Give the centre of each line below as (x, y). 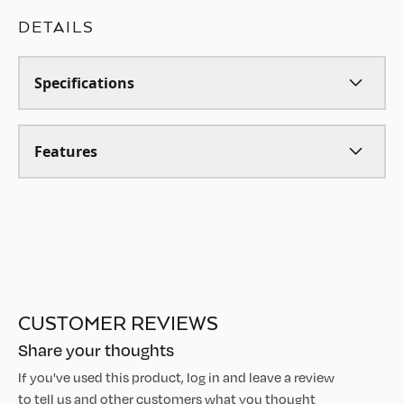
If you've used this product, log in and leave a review (176, 377)
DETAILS (56, 27)
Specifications (84, 83)
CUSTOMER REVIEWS (118, 323)
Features (66, 151)
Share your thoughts (96, 350)
